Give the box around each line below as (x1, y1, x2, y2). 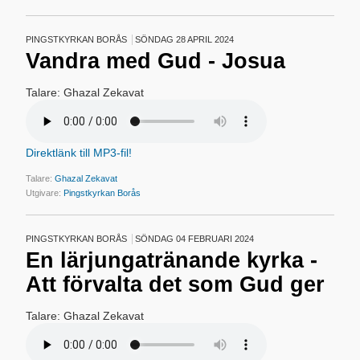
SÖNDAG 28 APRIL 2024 (135, 35, 235, 44)
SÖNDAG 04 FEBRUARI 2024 (135, 234, 255, 243)
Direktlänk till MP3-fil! (26, 146, 133, 159)
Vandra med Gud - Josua (26, 49, 286, 73)
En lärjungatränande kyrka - (26, 248, 318, 272)
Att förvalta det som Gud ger (26, 272, 325, 297)
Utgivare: (26, 188, 64, 198)
